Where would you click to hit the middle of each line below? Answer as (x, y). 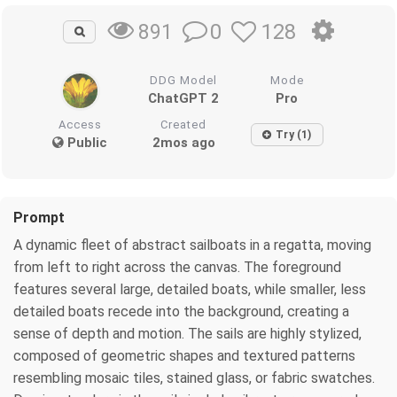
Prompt (39, 218)
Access (80, 125)
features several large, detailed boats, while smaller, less (190, 290)
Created (184, 125)
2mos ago (183, 143)
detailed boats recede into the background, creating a (181, 312)
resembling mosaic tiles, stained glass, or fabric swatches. (194, 378)
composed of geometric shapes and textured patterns (184, 356)
